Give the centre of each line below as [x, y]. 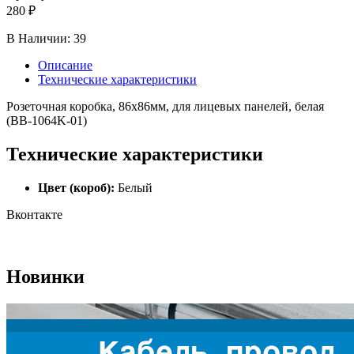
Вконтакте [34, 215]
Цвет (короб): [76, 188]
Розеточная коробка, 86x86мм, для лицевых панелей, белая [165, 107]
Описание [65, 66]
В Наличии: [38, 39]
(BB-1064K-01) [47, 121]
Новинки [45, 277]
